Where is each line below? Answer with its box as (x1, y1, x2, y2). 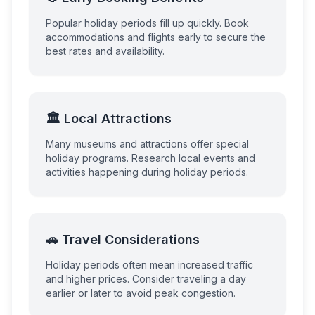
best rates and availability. (46, 45, 165, 57)
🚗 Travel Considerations (46, 232, 200, 247)
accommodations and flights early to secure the (46, 31, 266, 43)
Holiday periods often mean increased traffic (46, 259, 253, 271)
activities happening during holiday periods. (46, 166, 248, 178)
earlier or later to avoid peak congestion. (46, 287, 236, 299)
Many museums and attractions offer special (46, 138, 249, 150)
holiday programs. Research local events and (46, 152, 255, 164)
